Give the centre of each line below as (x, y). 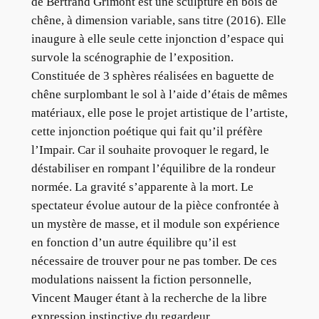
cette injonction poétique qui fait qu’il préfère (147, 131)
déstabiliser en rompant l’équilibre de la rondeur (153, 168)
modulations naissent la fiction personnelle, (141, 279)
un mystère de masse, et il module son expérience (155, 224)
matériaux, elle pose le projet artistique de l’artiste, (159, 113)
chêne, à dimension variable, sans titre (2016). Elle (158, 20)
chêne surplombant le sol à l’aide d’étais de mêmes (159, 94)
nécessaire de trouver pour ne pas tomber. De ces (154, 261)
